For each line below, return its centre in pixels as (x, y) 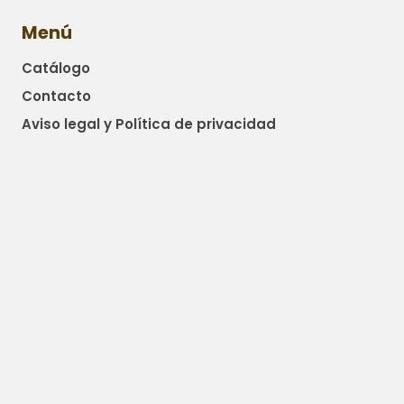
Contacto (56, 96)
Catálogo (56, 68)
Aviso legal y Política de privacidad (149, 124)
